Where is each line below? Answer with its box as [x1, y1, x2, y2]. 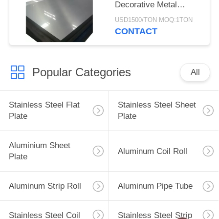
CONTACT [115, 26, 158, 37]
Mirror [115, 11, 137, 21]
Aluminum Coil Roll [117, 146, 187, 156]
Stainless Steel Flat [8, 100, 80, 110]
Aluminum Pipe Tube [117, 181, 193, 191]
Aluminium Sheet [8, 141, 70, 151]
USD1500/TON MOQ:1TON [115, 17, 193, 24]
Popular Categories [32, 65, 131, 79]
